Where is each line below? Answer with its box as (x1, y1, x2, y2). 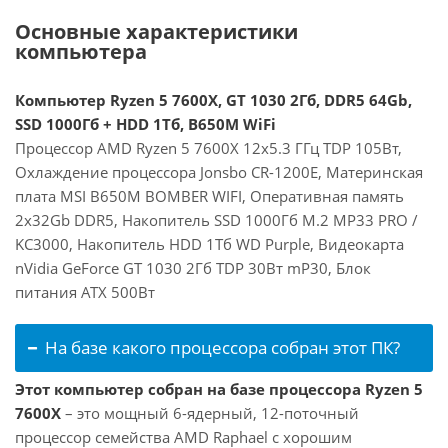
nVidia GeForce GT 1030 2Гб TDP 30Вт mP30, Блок (15, 258, 371, 278)
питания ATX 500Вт (15, 282, 155, 302)
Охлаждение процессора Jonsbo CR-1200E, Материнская (15, 162, 423, 182)
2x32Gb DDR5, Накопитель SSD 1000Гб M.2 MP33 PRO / (15, 210, 418, 230)
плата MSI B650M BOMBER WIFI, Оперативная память (15, 186, 404, 206)
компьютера (15, 38, 147, 65)
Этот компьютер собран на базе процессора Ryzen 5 (15, 379, 423, 399)
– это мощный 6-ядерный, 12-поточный (61, 403, 359, 423)
